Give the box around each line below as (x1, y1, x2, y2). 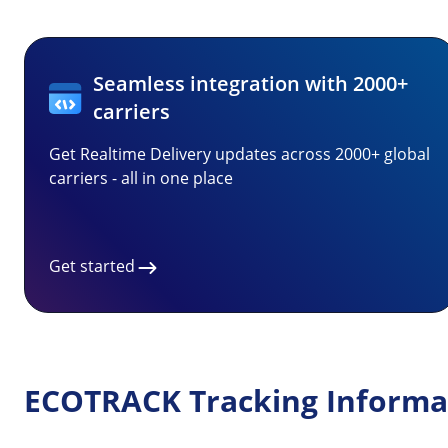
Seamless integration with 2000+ (93, 70, 409, 97)
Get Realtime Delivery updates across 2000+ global (49, 143, 430, 165)
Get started (49, 255, 135, 277)
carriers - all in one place (49, 167, 233, 189)
